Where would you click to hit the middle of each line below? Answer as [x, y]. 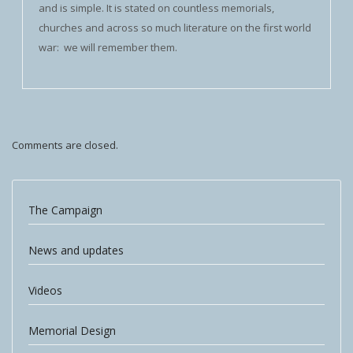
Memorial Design [72, 331]
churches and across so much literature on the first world [175, 28]
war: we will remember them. [108, 47]
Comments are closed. [65, 145]
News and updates [76, 250]
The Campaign [65, 210]
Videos [45, 290]
